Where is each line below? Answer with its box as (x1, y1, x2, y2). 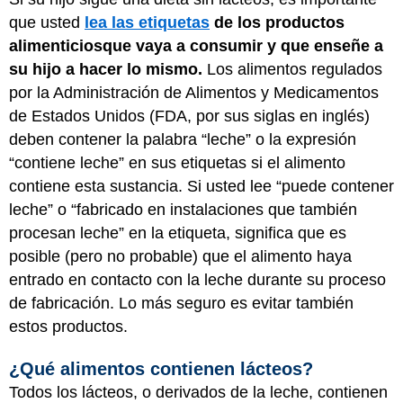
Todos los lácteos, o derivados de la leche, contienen (9, 383, 388, 401)
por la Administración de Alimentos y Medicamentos (9, 83, 379, 102)
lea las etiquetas (85, 13, 210, 31)
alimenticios (9, 36, 103, 55)
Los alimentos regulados (207, 59, 382, 78)
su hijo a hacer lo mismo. (9, 59, 207, 78)
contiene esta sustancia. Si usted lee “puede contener (9, 176, 394, 195)
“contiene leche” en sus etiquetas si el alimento (9, 153, 345, 172)
